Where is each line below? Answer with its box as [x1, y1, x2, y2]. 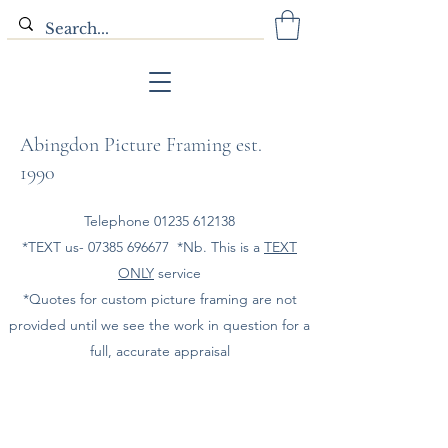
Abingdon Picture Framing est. [20, 132, 262, 157]
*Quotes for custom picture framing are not [22, 289, 297, 308]
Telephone [84, 211, 154, 230]
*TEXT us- [22, 237, 88, 256]
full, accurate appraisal [89, 341, 230, 360]
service [154, 263, 201, 282]
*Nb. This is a [169, 237, 264, 256]
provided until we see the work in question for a [9, 315, 310, 334]
